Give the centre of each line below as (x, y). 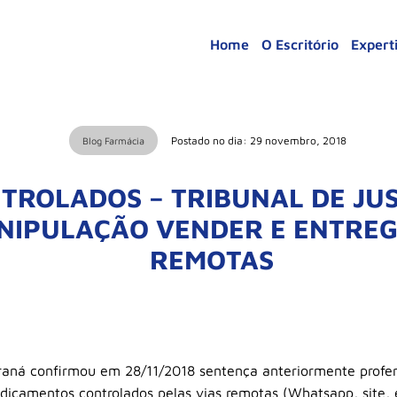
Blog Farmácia (113, 140)
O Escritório (300, 44)
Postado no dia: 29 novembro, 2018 (258, 140)
